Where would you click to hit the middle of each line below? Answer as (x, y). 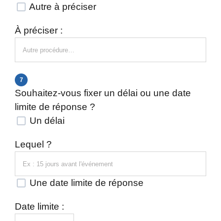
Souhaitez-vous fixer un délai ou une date (103, 93)
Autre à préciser (62, 7)
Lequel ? (33, 144)
